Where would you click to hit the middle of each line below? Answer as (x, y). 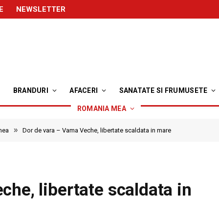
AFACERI (84, 90)
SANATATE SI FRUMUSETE (163, 90)
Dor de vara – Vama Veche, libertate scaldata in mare (97, 130)
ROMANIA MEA (101, 109)
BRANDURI (31, 90)
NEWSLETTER (41, 9)
